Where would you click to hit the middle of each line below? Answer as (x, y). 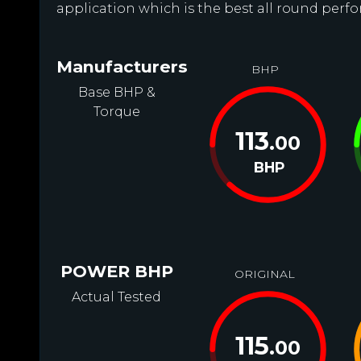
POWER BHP (116, 271)
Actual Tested (117, 297)
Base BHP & (116, 92)
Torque (116, 112)
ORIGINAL (265, 274)
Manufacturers (122, 66)
